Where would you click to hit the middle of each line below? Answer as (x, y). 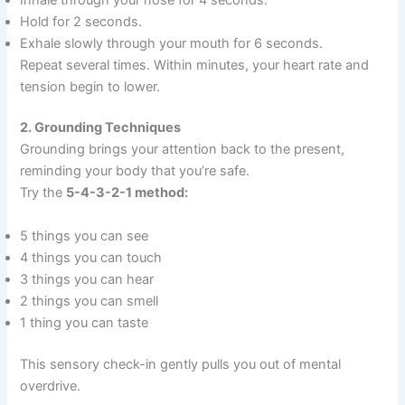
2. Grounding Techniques (101, 128)
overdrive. (51, 386)
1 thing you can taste (85, 322)
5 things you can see (85, 235)
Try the (43, 193)
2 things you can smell (89, 301)
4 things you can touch (91, 257)
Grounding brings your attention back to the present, (183, 150)
